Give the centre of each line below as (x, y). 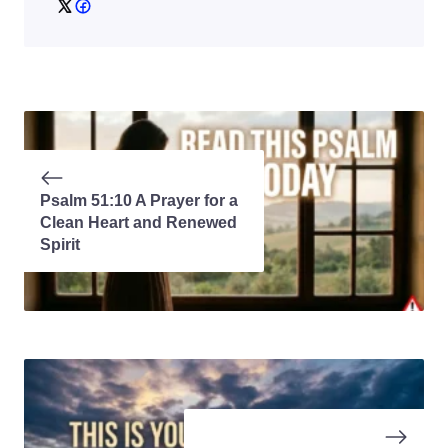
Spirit (60, 244)
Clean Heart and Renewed (138, 222)
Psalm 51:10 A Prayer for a (139, 200)
